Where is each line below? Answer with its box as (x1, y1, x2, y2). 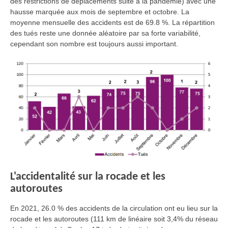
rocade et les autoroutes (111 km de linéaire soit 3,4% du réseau (10, 215, 218, 223)
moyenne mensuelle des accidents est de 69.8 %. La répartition (10, 18, 215, 27)
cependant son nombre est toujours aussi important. (10, 40, 178, 48)
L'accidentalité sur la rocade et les (10, 171, 165, 183)
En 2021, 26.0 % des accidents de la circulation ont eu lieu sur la (10, 204, 218, 213)
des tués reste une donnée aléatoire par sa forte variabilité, (10, 29, 201, 38)
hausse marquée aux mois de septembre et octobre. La (10, 8, 189, 16)
